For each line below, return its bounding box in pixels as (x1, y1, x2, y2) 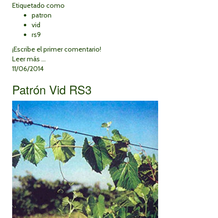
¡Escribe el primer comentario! (12, 45, 101, 54)
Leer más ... (12, 54, 46, 63)
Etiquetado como (12, 1, 65, 10)
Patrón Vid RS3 (12, 81, 91, 98)
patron (32, 11, 52, 19)
